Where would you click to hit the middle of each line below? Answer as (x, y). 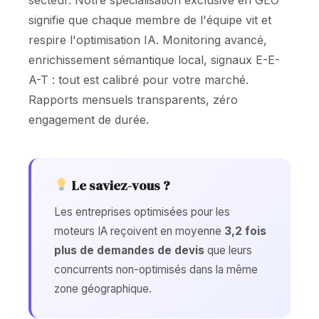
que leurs (228, 250)
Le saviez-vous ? (119, 185)
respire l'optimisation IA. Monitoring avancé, (148, 40)
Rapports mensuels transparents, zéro (133, 100)
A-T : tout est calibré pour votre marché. (138, 80)
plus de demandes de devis (129, 250)
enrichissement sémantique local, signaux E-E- (154, 60)
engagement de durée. (89, 120)
